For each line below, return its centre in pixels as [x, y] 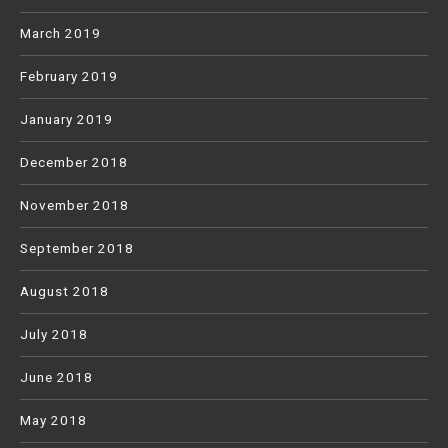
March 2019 [60, 34]
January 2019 [66, 120]
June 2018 [56, 378]
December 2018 [74, 163]
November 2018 [74, 206]
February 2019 [69, 77]
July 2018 [54, 335]
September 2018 [77, 249]
